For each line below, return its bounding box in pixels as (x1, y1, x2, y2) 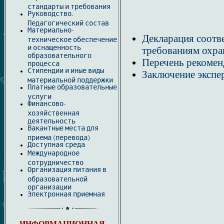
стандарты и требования (27, 2, 110, 9)
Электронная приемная (27, 190, 105, 198)
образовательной (27, 175, 87, 182)
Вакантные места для (27, 124, 98, 132)
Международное (27, 149, 79, 157)
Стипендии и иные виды (27, 66, 104, 75)
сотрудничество (27, 158, 83, 165)
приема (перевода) (27, 133, 90, 140)
